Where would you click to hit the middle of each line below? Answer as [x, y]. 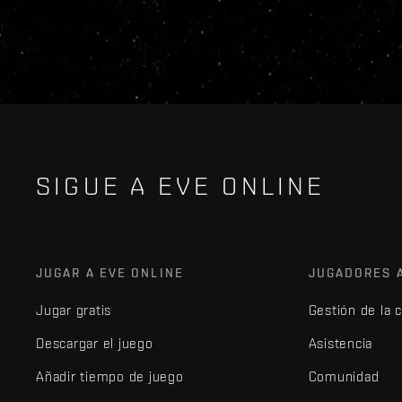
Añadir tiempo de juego [110, 376]
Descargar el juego [95, 343]
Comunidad [344, 376]
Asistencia [341, 343]
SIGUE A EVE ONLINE [181, 186]
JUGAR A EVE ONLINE [110, 273]
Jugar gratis [74, 310]
